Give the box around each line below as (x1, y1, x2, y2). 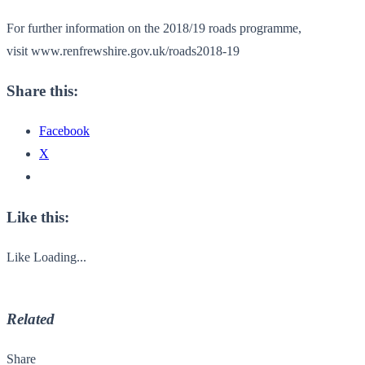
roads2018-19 (169, 43, 240, 58)
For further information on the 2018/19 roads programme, (7, 20, 301, 35)
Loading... (33, 249, 86, 264)
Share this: (7, 82, 78, 100)
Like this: (7, 208, 69, 226)
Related (7, 310, 55, 328)
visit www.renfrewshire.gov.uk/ (7, 43, 169, 58)
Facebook (39, 124, 90, 139)
